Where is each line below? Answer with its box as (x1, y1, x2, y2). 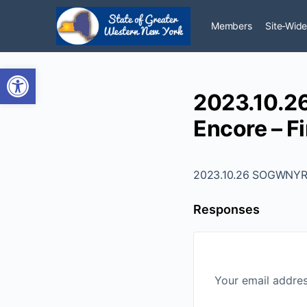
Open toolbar (6, 61, 80, 88)
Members (211, 20, 252, 32)
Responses (193, 202, 260, 217)
